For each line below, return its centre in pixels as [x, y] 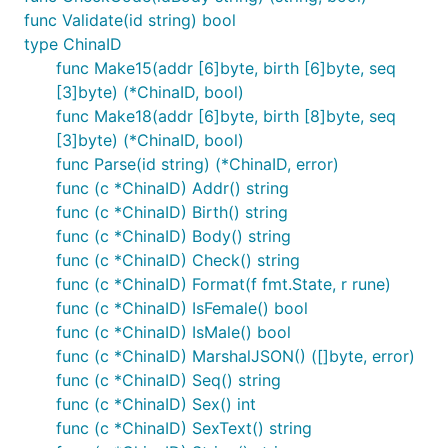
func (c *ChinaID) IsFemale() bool [182, 307]
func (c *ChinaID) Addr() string [172, 187]
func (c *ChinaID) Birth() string [172, 211]
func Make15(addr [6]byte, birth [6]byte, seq [226, 67]
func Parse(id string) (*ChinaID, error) [197, 163]
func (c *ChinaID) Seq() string [168, 379]
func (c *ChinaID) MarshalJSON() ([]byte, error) [235, 355]
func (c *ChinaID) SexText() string [184, 427]
